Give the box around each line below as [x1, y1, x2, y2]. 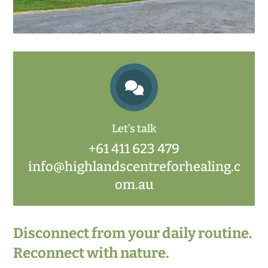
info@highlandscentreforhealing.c [28, 159, 240, 175]
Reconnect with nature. [13, 245, 170, 262]
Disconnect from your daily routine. [13, 225, 253, 242]
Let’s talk [112, 122, 156, 136]
